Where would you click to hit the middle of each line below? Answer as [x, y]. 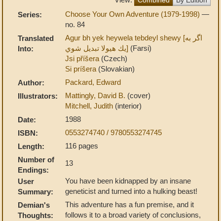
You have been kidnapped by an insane [128, 181]
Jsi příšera [83, 58]
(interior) [128, 106]
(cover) [139, 95]
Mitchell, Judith [90, 106]
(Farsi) [141, 48]
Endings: [33, 170]
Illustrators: [38, 96]
